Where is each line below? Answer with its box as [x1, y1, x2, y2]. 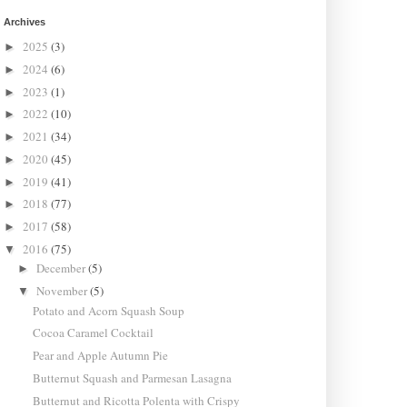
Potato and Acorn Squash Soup [32, 302, 184, 319]
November [36, 283, 91, 300]
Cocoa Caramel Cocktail [32, 324, 154, 342]
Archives [3, 15, 45, 27]
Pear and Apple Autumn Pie [32, 347, 168, 364]
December [36, 260, 89, 277]
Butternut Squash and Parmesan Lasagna [32, 369, 232, 386]
